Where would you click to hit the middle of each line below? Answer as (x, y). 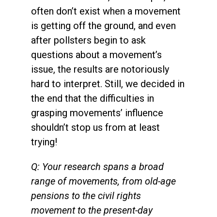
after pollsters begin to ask (88, 40)
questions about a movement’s (96, 54)
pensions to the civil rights (86, 195)
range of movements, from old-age (103, 181)
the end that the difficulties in (93, 98)
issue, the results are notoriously (100, 69)
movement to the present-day (92, 210)
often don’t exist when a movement (106, 11)
